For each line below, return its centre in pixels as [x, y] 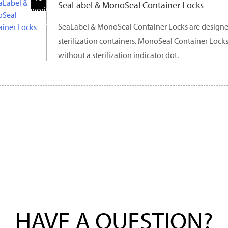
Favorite [39, 9]
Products [39, 22]
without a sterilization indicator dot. [118, 55]
